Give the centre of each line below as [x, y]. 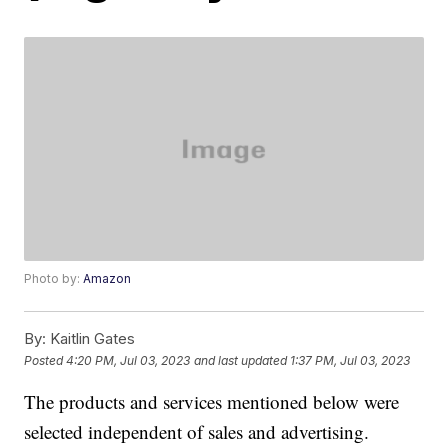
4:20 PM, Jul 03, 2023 [128, 360]
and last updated [241, 360]
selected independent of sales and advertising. [197, 432]
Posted [45, 360]
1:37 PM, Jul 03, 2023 [350, 360]
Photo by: [54, 279]
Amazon [107, 279]
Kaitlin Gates [91, 339]
